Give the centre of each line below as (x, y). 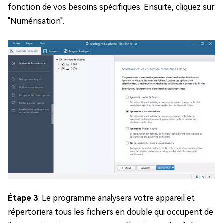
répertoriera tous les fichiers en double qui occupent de (111, 212)
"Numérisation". (36, 21)
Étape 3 (23, 198)
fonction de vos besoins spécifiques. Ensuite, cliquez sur (111, 7)
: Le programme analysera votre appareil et (116, 198)
